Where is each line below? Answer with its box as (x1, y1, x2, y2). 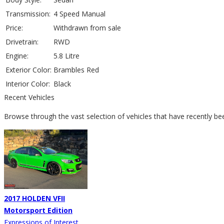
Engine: (5, 51, 28, 61)
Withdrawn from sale (53, 23, 121, 33)
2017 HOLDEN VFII (4, 193, 65, 203)
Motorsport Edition (4, 205, 72, 215)
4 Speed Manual (53, 9, 105, 19)
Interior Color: (5, 79, 50, 89)
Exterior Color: (5, 65, 51, 75)
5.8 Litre (53, 51, 79, 61)
